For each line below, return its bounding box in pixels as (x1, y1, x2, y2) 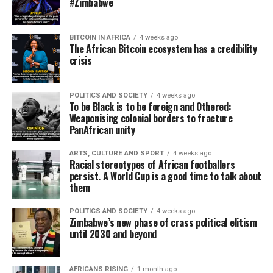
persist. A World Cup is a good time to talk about (69, 169, 261, 183)
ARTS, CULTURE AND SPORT (69, 149, 164, 157)
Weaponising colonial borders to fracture (69, 111, 233, 126)
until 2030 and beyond (69, 227, 157, 241)
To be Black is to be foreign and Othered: (69, 99, 232, 114)
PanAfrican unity (69, 122, 135, 137)
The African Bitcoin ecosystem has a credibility (69, 41, 257, 56)
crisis (69, 53, 92, 68)
